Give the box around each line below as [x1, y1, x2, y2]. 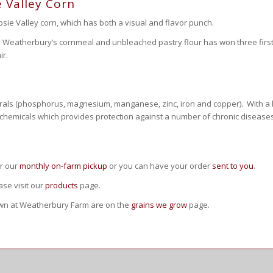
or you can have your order [107, 160, 212, 171]
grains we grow [131, 199, 187, 210]
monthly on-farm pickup [19, 160, 107, 171]
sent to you [212, 160, 253, 171]
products [45, 179, 78, 191]
